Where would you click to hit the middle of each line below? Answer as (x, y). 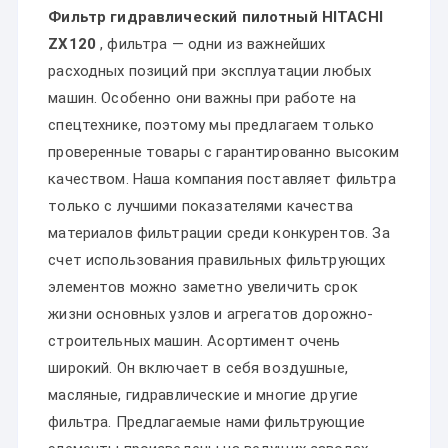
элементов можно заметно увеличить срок (203, 287)
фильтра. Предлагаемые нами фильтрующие (206, 422)
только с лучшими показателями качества (200, 206)
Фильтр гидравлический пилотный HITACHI (215, 17)
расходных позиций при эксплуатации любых (210, 71)
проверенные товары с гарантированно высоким (223, 152)
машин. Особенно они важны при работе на (202, 98)
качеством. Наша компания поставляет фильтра (222, 179)
